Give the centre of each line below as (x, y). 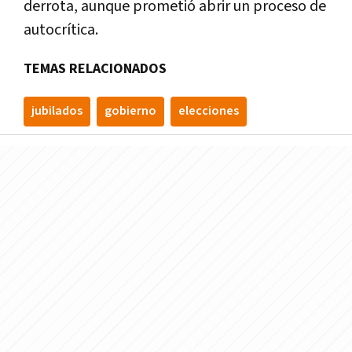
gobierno (130, 112)
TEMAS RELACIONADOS (95, 69)
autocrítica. (61, 30)
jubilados (57, 112)
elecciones (209, 112)
